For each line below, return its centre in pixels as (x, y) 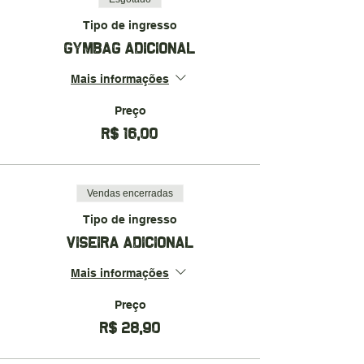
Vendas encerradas (130, 193)
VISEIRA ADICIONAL (130, 242)
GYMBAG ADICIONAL (130, 48)
